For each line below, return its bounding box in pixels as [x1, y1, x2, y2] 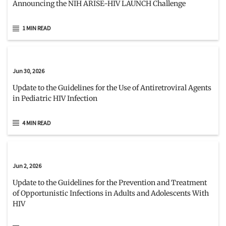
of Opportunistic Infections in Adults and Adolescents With [13, 188, 209, 198]
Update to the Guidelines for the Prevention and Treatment [13, 178, 207, 187]
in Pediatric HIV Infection [13, 93, 97, 103]
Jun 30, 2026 [13, 67, 44, 75]
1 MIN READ [22, 24, 51, 32]
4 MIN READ [22, 119, 51, 127]
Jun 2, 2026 [13, 161, 41, 169]
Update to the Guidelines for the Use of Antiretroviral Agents [13, 83, 211, 92]
